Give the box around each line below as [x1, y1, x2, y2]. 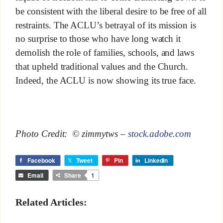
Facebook [27, 156, 55, 165]
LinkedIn [144, 156, 168, 165]
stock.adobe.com [127, 128, 192, 139]
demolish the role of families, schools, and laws [15, 47, 195, 58]
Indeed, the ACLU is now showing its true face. [15, 75, 197, 86]
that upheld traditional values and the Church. [15, 61, 189, 72]
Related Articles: [15, 197, 88, 208]
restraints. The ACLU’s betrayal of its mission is [15, 19, 197, 30]
